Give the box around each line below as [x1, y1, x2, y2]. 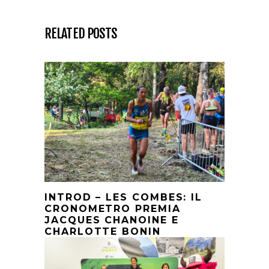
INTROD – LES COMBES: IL [44, 192, 203, 204]
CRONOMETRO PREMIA [44, 203, 181, 215]
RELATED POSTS [44, 25, 118, 42]
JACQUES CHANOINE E [44, 214, 179, 226]
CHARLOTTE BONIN [44, 226, 161, 238]
